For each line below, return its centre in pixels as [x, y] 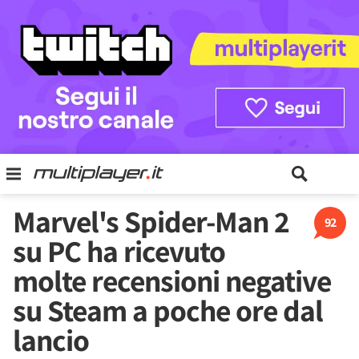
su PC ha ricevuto [119, 251]
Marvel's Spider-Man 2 [151, 221]
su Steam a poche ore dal [168, 310]
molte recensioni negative [172, 280]
